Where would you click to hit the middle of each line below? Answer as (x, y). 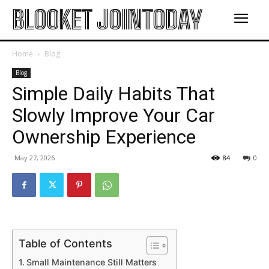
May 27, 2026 (35, 158)
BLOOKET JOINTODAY (107, 20)
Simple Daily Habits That (113, 94)
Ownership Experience (104, 137)
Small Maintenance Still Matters (91, 262)
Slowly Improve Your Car (113, 115)
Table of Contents (65, 243)
